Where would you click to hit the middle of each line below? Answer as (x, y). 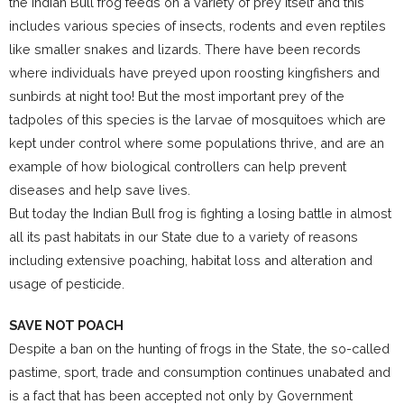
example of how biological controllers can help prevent (178, 167)
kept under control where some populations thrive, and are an (197, 143)
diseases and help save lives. (100, 190)
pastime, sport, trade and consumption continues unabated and (200, 372)
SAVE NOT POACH (66, 326)
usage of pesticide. (67, 284)
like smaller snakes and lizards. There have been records (185, 50)
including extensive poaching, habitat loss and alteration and (191, 261)
